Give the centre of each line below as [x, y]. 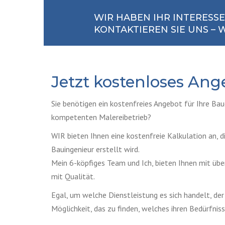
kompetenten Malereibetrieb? [101, 117]
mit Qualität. [73, 176]
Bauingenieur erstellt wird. [95, 149]
